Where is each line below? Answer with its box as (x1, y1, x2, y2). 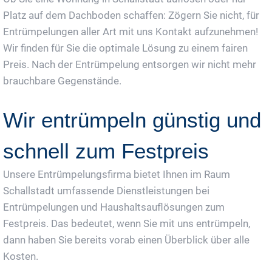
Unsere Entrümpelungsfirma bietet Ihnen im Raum (3, 168, 230, 180)
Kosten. (3, 250, 38, 262)
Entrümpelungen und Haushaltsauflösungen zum (3, 200, 225, 213)
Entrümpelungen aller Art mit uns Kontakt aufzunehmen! (3, 25, 258, 38)
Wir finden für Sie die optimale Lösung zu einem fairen (3, 41, 248, 54)
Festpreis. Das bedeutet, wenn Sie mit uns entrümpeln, (3, 217, 250, 229)
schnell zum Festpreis (3, 138, 209, 163)
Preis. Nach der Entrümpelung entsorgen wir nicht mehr (3, 58, 256, 70)
